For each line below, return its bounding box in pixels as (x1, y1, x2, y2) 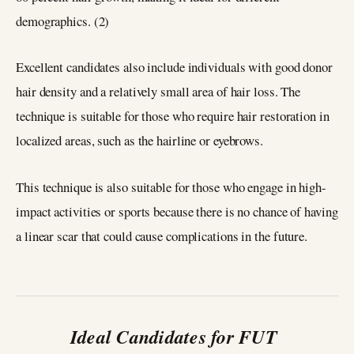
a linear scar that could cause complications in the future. (16, 227, 308, 246)
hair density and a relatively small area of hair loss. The (16, 82, 301, 101)
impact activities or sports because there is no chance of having (16, 202, 338, 221)
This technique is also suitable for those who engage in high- (16, 178, 326, 197)
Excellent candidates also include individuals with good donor (16, 58, 333, 77)
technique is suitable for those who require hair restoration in (16, 107, 330, 126)
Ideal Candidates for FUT (70, 323, 284, 351)
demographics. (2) (16, 11, 115, 30)
